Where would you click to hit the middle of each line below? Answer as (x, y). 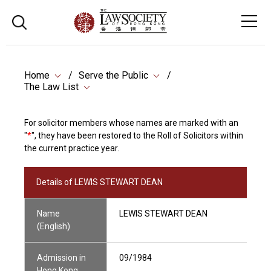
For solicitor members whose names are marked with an (131, 123)
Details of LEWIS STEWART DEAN (100, 182)
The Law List (51, 87)
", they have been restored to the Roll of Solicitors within (137, 135)
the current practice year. (72, 148)
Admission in (61, 258)
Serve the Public (113, 75)
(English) (54, 226)
